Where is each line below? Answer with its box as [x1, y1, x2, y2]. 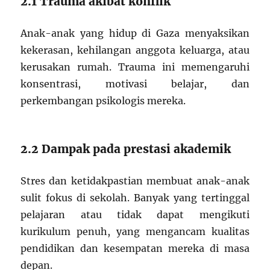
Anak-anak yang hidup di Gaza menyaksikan [20, 27, 250, 39]
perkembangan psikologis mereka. [20, 95, 186, 107]
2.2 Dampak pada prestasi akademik [20, 142, 231, 156]
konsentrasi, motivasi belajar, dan [20, 78, 250, 90]
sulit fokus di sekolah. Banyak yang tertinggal [20, 192, 250, 204]
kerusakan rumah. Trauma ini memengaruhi [20, 61, 250, 73]
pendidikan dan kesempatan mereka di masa [20, 242, 250, 254]
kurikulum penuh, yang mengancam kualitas [20, 225, 250, 237]
